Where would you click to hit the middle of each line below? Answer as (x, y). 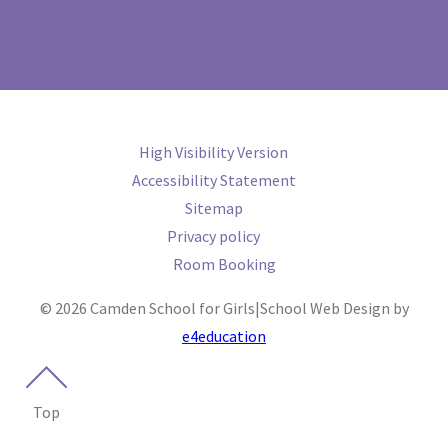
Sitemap (213, 208)
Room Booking (224, 264)
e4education (224, 336)
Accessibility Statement (213, 180)
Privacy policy (213, 236)
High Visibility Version (213, 152)
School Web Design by (334, 308)
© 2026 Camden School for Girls (147, 308)
